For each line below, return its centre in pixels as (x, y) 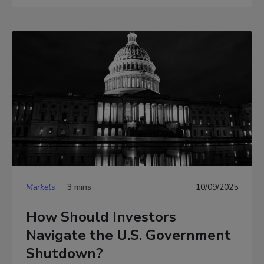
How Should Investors (101, 217)
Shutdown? (65, 253)
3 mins (79, 187)
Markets (41, 187)
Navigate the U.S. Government (128, 235)
